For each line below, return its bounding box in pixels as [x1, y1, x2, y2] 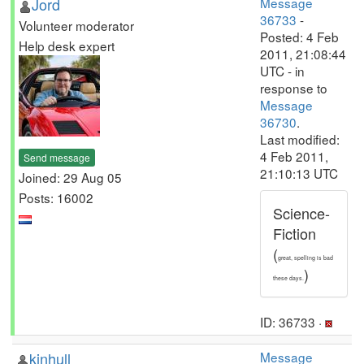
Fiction [273, 223, 316, 244]
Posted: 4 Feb [260, 28, 339, 45]
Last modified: [260, 130, 340, 148]
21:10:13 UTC [260, 164, 338, 182]
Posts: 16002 [19, 188, 93, 206]
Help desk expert [19, 37, 115, 54]
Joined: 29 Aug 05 [19, 167, 122, 186]
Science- [273, 202, 330, 223]
